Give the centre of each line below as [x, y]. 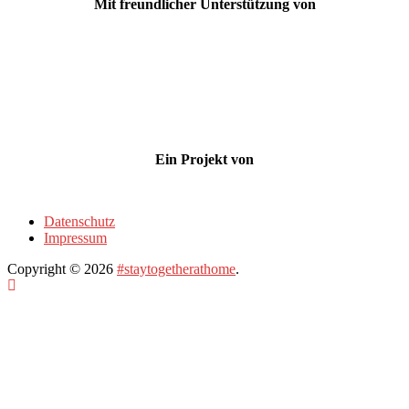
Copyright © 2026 [62, 268]
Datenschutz [79, 221]
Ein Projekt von [204, 159]
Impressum [75, 237]
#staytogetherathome [176, 268]
